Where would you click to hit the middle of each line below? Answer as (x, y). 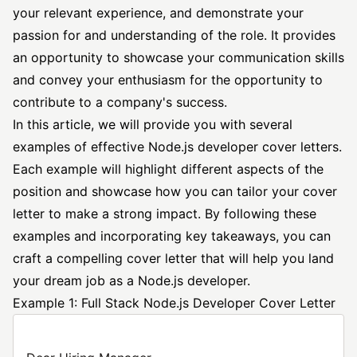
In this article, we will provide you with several (153, 124)
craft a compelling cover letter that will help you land (173, 258)
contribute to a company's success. (120, 102)
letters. (319, 147)
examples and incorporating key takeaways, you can (172, 236)
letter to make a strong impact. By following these (165, 214)
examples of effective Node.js (105, 147)
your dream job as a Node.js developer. (131, 280)
